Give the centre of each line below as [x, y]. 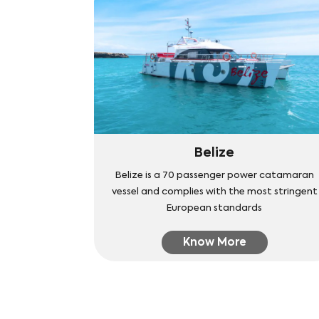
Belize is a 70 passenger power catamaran [214, 176]
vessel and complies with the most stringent [214, 192]
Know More [214, 243]
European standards [215, 209]
